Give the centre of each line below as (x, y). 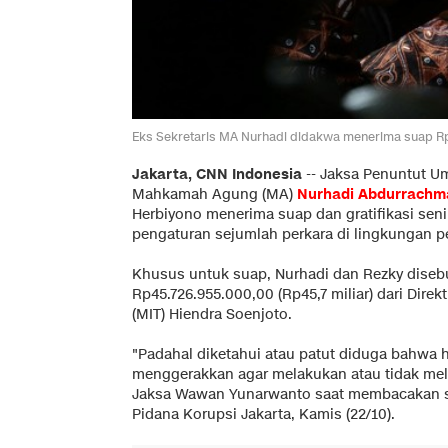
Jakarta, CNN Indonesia (217, 174)
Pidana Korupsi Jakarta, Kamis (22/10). (263, 414)
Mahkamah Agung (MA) (214, 194)
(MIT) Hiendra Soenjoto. (212, 314)
